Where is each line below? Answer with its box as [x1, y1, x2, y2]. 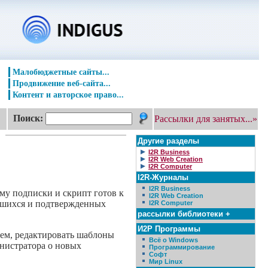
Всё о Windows [149, 236, 198, 243]
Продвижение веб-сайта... [13, 78, 111, 88]
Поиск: [13, 113, 43, 123]
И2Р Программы [138, 224, 200, 233]
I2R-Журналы [138, 173, 188, 182]
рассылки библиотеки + [138, 209, 230, 218]
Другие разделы [138, 136, 199, 145]
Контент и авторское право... [13, 90, 124, 99]
